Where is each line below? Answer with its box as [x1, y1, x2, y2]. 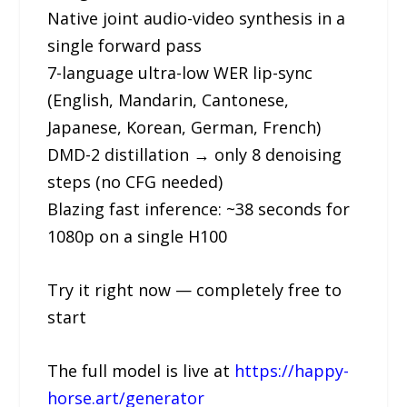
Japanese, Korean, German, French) [47, 116, 322, 139]
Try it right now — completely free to [47, 278, 342, 301]
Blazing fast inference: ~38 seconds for [47, 198, 351, 221]
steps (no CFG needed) [47, 171, 223, 194]
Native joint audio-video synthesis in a [47, 7, 346, 30]
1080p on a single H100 [47, 225, 228, 248]
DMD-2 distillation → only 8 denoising [47, 144, 342, 166]
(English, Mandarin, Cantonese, [47, 89, 290, 112]
